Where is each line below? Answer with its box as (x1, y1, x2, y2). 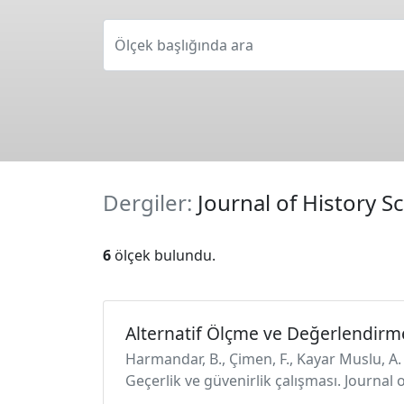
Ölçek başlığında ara (115, 35, 253, 55)
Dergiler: (103, 188, 197, 217)
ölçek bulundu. (111, 245, 216, 265)
